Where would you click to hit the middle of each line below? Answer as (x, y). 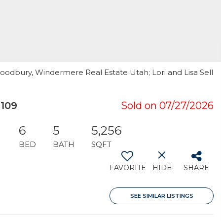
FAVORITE (128, 168)
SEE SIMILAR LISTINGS (162, 196)
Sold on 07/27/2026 (167, 106)
